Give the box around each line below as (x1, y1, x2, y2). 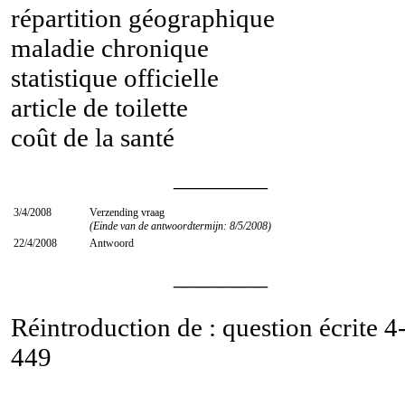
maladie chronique (11, 33, 209, 62)
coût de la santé (11, 122, 174, 152)
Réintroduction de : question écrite (11, 312, 384, 342)
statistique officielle (11, 62, 219, 92)
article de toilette (11, 92, 188, 122)
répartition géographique (11, 3, 275, 33)
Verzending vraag (89, 205, 165, 219)
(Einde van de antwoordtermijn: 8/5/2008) (89, 219, 271, 232)
